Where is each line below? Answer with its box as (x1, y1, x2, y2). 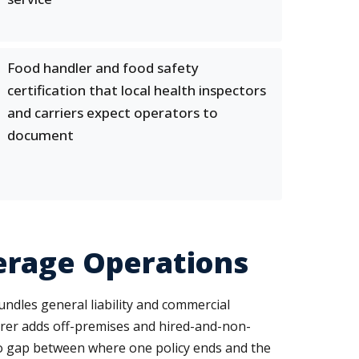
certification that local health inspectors (7, 81, 266, 99)
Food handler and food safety (7, 58, 199, 77)
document (7, 126, 74, 144)
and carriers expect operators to (7, 103, 218, 122)
